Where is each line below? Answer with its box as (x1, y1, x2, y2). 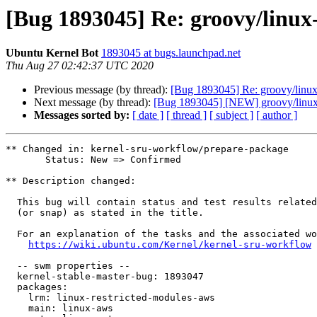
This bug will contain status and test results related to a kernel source (6, 197, 17, 208)
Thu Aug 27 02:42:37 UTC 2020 (6, 59, 154, 72)
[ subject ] (209, 109, 253, 122)
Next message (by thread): (34, 96, 154, 109)
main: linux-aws (6, 303, 28, 314)
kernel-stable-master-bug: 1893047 (6, 271, 17, 282)
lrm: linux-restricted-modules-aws (6, 292, 28, 304)
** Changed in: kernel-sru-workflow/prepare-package (6, 144, 289, 155)
